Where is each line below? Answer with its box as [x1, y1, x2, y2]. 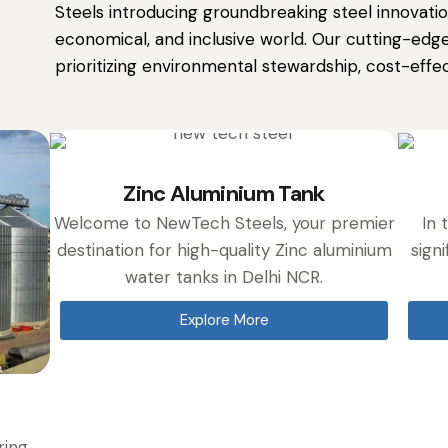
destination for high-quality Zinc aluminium [56, 238, 392, 261]
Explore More [179, 309, 269, 330]
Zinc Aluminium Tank [123, 178, 325, 208]
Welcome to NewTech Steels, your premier [53, 211, 395, 234]
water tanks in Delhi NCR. [125, 265, 323, 288]
